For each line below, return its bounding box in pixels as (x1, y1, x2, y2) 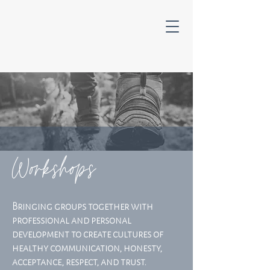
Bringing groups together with (12, 201, 153, 212)
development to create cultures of (12, 229, 163, 240)
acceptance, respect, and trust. (12, 257, 146, 268)
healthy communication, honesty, (12, 243, 162, 254)
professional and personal (12, 215, 131, 226)
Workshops (12, 152, 95, 186)
